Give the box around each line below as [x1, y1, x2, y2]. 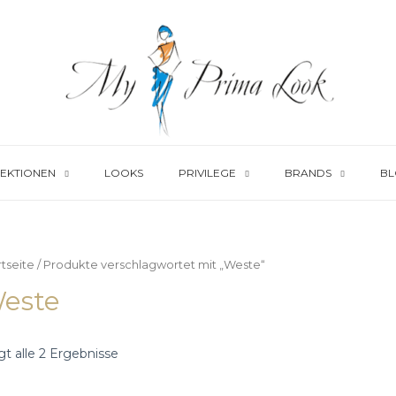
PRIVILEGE [178, 166, 236, 179]
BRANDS [284, 166, 331, 179]
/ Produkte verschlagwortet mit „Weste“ [34, 257, 266, 271]
